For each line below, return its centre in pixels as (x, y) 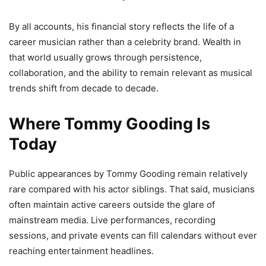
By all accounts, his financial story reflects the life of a (121, 26)
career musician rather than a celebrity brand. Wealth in (125, 42)
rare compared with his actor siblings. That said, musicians (132, 189)
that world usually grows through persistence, (105, 57)
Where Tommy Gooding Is (110, 123)
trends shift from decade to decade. (84, 88)
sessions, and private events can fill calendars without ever (133, 235)
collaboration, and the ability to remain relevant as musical (131, 72)
